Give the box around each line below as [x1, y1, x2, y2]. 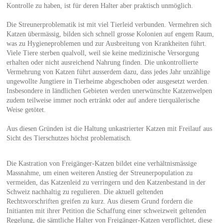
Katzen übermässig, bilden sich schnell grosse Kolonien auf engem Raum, [6, 30, 214, 38]
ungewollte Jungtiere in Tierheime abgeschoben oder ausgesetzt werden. [6, 77, 209, 85]
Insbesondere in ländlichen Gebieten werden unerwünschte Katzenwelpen [6, 87, 212, 95]
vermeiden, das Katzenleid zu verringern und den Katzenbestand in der [6, 178, 206, 186]
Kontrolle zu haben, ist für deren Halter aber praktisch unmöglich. [6, 1, 193, 9]
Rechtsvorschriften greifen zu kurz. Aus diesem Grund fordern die [6, 197, 193, 205]
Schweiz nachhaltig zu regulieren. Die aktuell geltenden [6, 188, 163, 196]
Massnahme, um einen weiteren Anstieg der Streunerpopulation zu [6, 169, 193, 177]
